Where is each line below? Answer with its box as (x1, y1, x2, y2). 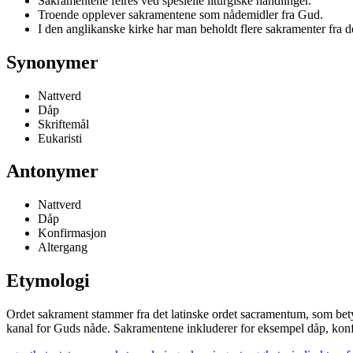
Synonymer (6, 51, 98, 72)
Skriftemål (38, 117, 89, 131)
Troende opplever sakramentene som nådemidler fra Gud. (38, 7, 323, 21)
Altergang (38, 240, 87, 255)
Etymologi (6, 270, 90, 292)
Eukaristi (38, 131, 82, 145)
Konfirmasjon (38, 226, 106, 240)
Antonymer (6, 161, 98, 182)
